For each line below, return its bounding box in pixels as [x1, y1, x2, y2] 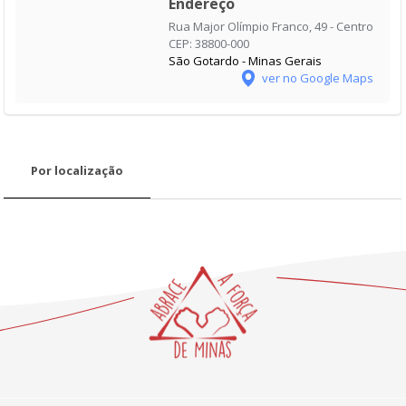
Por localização [31, 162, 123, 179]
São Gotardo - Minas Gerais [169, 53, 322, 69]
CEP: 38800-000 [169, 35, 249, 52]
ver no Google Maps [262, 70, 373, 86]
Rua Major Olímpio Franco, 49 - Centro [169, 18, 373, 34]
